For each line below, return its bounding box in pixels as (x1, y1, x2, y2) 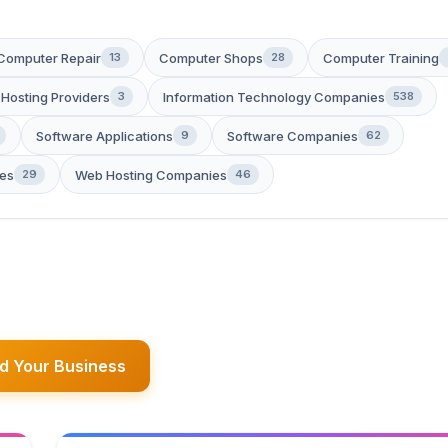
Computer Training (323, 49, 439, 66)
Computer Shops (159, 49, 263, 66)
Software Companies (227, 127, 358, 144)
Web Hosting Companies (75, 166, 227, 183)
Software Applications (36, 127, 173, 144)
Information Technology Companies (163, 88, 385, 105)
